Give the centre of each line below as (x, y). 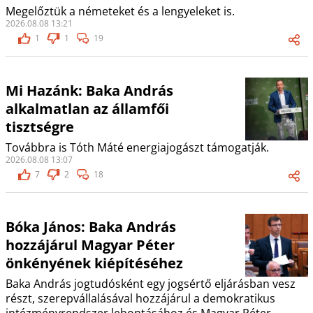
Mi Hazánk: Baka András (89, 91)
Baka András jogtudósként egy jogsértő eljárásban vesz (150, 284)
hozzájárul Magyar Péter (90, 245)
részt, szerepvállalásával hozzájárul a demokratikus (140, 299)
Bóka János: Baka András (90, 227)
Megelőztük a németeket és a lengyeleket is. (120, 12)
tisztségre (39, 127)
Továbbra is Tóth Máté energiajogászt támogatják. (137, 148)
